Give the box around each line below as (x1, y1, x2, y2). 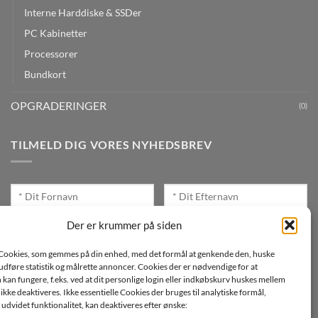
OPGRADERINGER (11, 98, 106, 112)
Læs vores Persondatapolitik (168, 285, 307, 299)
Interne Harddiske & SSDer (24, 6, 142, 18)
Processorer (24, 47, 78, 60)
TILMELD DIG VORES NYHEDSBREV (11, 137, 212, 151)
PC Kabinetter (24, 26, 87, 39)
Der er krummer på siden (66, 218, 182, 231)
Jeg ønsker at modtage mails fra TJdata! (30, 260, 226, 274)
